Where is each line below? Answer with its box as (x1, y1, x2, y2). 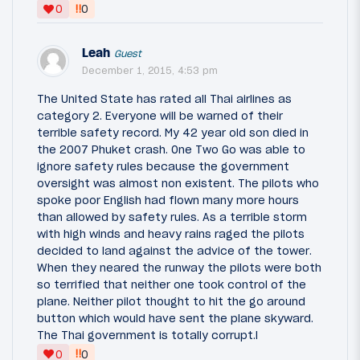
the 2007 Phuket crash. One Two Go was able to (37, 142, 305, 157)
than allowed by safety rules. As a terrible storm (37, 210, 307, 225)
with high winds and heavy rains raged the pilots (37, 227, 305, 242)
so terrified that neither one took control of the (37, 277, 306, 292)
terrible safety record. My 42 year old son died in (37, 125, 309, 141)
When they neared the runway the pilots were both (37, 260, 321, 276)
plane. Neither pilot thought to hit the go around (37, 294, 305, 309)
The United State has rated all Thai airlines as (37, 92, 292, 107)
